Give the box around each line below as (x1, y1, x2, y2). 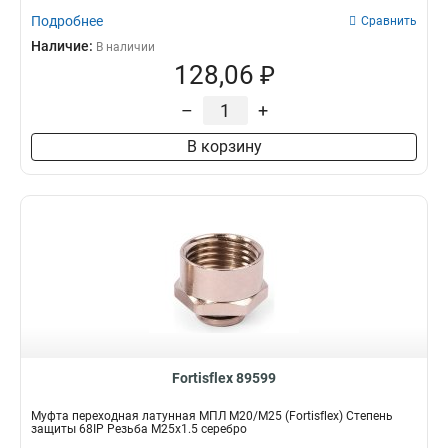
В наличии (96, 40, 155, 54)
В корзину (186, 137, 262, 156)
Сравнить (361, 14, 417, 28)
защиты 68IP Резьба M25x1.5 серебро (31, 422, 247, 436)
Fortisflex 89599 (172, 370, 276, 386)
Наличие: (31, 38, 96, 54)
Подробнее (31, 13, 103, 29)
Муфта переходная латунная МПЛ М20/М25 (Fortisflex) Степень (31, 409, 393, 423)
